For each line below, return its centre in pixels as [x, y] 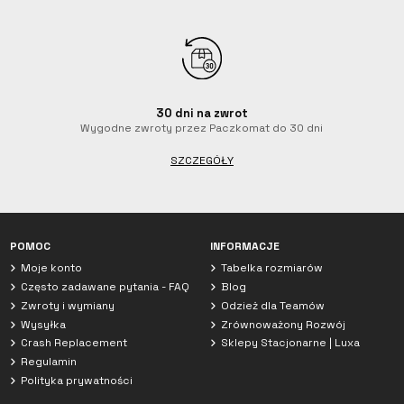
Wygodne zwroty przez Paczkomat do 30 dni [202, 128]
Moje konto [52, 268]
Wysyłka [44, 324]
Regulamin [49, 362]
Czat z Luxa [64, 171]
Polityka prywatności [77, 380]
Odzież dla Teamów [272, 305]
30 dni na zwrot [202, 113]
